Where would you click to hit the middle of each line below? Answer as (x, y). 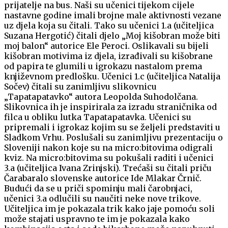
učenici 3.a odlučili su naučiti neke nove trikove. (103, 199)
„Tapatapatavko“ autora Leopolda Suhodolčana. (101, 97)
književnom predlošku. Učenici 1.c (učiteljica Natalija (112, 77)
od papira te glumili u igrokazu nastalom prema (103, 66)
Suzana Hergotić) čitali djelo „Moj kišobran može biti (112, 36)
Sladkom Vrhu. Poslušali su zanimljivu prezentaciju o (113, 138)
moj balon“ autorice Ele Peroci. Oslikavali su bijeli (106, 46)
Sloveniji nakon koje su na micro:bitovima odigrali (108, 148)
